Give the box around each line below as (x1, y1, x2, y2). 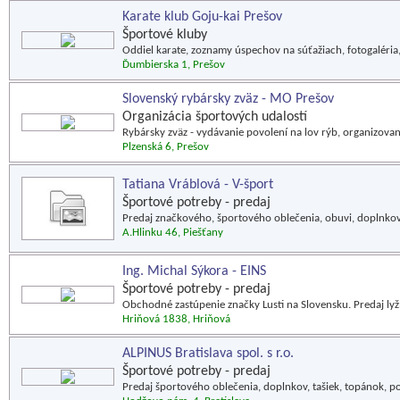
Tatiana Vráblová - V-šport (122, 178, 273, 192)
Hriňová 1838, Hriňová (122, 313, 230, 325)
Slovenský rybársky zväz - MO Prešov (122, 92, 334, 106)
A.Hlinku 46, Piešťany (122, 227, 223, 238)
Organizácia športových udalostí (122, 110, 307, 124)
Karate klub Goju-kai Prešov (122, 10, 282, 24)
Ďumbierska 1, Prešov (122, 59, 225, 71)
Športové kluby (122, 28, 207, 42)
